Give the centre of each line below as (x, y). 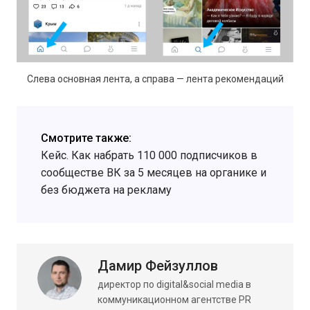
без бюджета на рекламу (106, 190)
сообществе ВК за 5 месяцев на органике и (154, 173)
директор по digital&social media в (174, 285)
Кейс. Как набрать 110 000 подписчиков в (149, 156)
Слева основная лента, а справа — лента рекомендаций (155, 79)
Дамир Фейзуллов (158, 266)
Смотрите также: (86, 138)
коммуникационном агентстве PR (174, 300)
